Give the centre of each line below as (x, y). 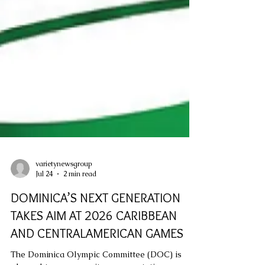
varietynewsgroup (64, 190)
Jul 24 (44, 201)
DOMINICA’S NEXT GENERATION (96, 224)
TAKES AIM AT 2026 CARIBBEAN (94, 242)
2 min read (80, 201)
